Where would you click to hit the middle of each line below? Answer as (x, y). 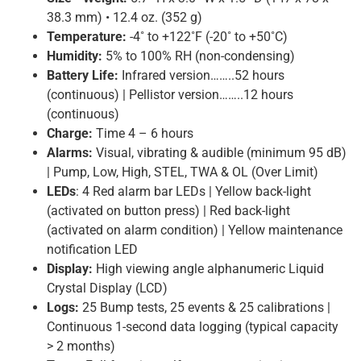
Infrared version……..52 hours (201, 76)
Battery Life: (82, 76)
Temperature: (88, 37)
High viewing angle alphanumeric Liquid (208, 269)
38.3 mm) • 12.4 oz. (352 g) (124, 18)
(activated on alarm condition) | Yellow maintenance (194, 230)
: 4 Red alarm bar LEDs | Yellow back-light (193, 192)
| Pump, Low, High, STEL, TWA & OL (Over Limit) (182, 172)
